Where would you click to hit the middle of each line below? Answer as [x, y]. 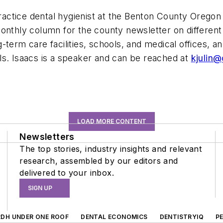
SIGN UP [40, 188]
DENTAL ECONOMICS [114, 217]
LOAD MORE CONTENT [111, 121]
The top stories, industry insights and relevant [111, 149]
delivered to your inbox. [67, 172]
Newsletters [47, 136]
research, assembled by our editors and [99, 161]
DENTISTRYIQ [181, 217]
